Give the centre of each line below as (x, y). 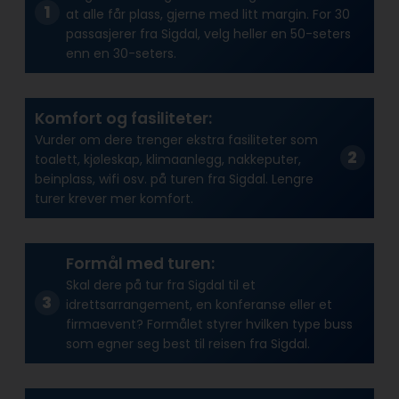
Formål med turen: (140, 264)
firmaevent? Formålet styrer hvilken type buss (209, 325)
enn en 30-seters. (121, 54)
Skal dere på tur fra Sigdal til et (160, 285)
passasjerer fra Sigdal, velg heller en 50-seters (208, 34)
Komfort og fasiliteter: (123, 119)
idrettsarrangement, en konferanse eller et (199, 305)
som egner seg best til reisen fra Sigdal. (187, 344)
